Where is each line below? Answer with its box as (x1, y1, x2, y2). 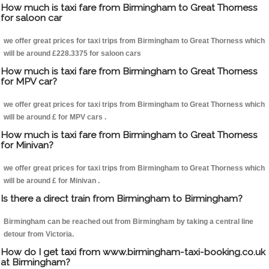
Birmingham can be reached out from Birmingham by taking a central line (4, 217, 253, 226)
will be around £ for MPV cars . (4, 113, 106, 122)
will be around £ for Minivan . (4, 177, 100, 186)
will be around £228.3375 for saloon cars (4, 49, 141, 58)
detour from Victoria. (4, 230, 74, 239)
